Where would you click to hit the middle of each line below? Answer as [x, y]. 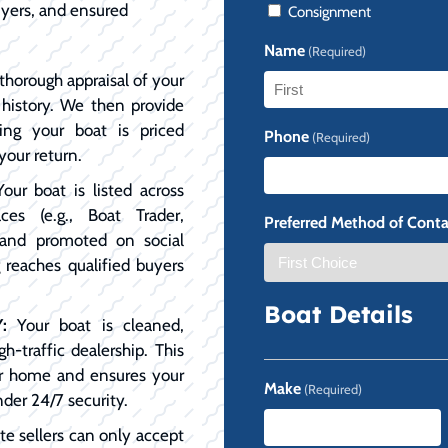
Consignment [329, 11]
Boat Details [338, 313]
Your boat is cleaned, [95, 324]
